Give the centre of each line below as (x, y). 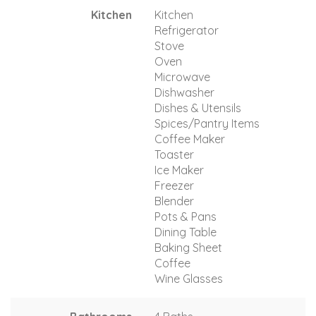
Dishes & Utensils (198, 108)
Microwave (182, 77)
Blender (174, 201)
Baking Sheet (188, 247)
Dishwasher (184, 92)
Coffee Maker (190, 139)
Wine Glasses (189, 278)
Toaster (174, 154)
